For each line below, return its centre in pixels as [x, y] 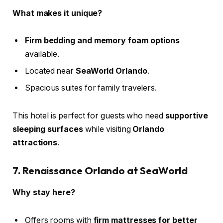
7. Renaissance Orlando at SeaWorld [100, 170]
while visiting [108, 129]
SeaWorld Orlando [111, 71]
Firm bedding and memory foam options [103, 41]
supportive [186, 115]
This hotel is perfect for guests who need [89, 115]
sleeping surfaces [48, 129]
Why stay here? [44, 192]
